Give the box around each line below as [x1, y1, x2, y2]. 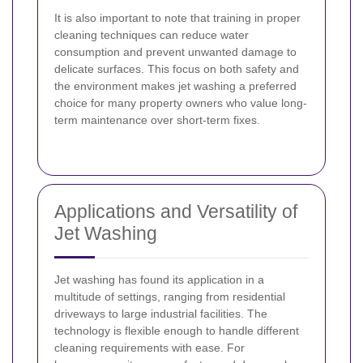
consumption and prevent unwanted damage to [54, 45, 297, 59]
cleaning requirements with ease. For [54, 341, 245, 355]
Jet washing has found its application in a [54, 273, 264, 287]
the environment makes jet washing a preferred [54, 79, 297, 93]
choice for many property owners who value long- [54, 96, 307, 110]
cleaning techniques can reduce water [54, 28, 249, 42]
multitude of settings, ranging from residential [54, 290, 285, 304]
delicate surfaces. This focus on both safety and [54, 62, 299, 76]
